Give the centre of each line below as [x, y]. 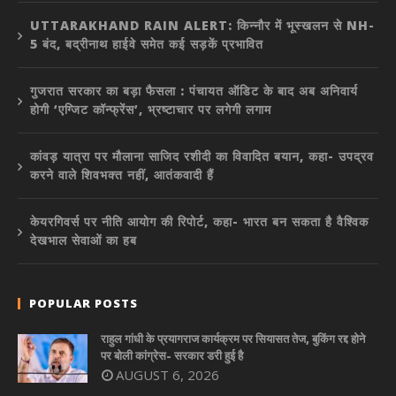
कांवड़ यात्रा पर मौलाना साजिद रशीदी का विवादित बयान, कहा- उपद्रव [202, 156]
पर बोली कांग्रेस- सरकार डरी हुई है [172, 356]
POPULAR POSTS [84, 304]
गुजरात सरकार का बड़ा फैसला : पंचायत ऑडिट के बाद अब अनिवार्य [194, 91]
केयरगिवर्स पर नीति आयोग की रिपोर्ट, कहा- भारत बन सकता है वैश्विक [199, 222]
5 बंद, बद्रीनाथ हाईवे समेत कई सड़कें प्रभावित [147, 44]
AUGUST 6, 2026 [168, 375]
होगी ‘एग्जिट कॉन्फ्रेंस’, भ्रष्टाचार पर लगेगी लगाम [151, 110]
